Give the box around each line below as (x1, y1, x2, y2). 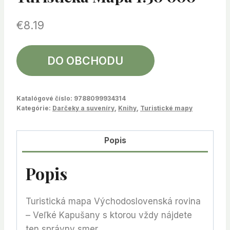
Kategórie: (16, 104, 52, 112)
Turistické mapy (140, 104, 193, 112)
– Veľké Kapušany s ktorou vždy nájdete (26, 209, 192, 220)
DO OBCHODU (47, 53, 124, 67)
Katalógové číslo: (16, 94, 74, 102)
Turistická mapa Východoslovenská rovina (26, 196, 201, 206)
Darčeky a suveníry (52, 104, 114, 112)
